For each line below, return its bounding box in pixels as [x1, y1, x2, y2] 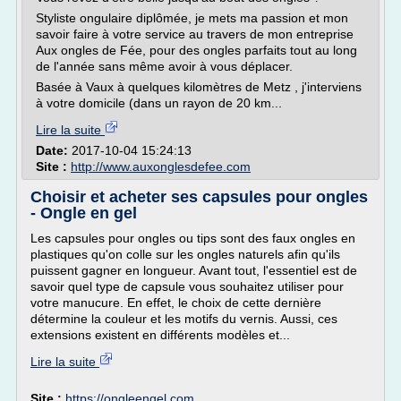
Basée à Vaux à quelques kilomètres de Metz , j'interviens [36, 80, 362, 94]
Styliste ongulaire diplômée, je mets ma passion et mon [36, 11, 348, 25]
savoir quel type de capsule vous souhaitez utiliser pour [30, 279, 344, 294]
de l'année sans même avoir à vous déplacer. [36, 59, 293, 73]
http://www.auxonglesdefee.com [71, 159, 251, 174]
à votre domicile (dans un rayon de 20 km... [36, 96, 282, 110]
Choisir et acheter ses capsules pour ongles [30, 188, 368, 206]
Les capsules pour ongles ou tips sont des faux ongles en [30, 231, 355, 245]
